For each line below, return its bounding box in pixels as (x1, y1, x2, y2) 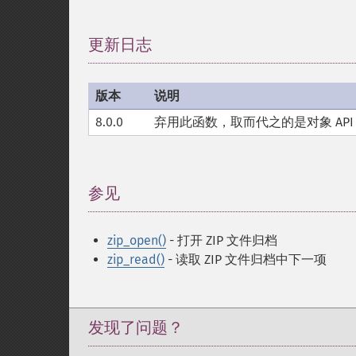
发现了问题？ (88, 318, 184, 337)
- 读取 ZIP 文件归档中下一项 (164, 252, 327, 267)
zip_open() (107, 233, 166, 248)
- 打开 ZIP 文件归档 (166, 233, 277, 248)
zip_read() (107, 252, 164, 267)
